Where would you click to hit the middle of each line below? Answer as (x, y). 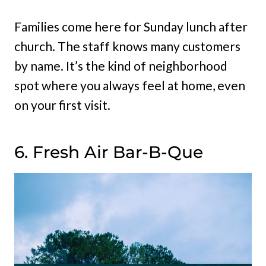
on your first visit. (62, 104)
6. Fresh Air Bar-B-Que (109, 152)
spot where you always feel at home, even (130, 85)
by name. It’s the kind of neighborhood (121, 65)
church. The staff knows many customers (127, 46)
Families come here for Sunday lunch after (131, 26)
